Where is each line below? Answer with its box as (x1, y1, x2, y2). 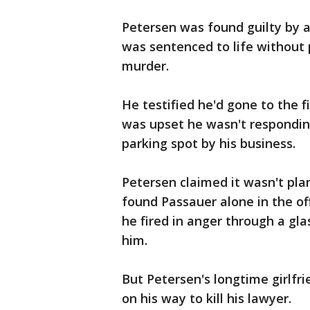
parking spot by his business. (122, 135, 295, 152)
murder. (122, 57, 169, 74)
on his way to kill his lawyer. (122, 290, 291, 307)
